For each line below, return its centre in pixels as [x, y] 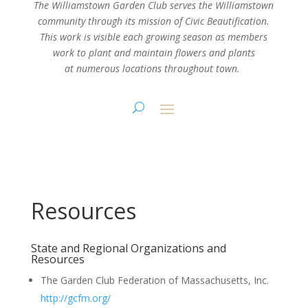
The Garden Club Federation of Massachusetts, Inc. [154, 280]
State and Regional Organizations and [128, 248]
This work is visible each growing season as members [154, 36]
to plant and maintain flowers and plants [166, 52]
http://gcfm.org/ [75, 298]
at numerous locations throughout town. [154, 68]
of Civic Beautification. [222, 21]
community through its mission [106, 21]
